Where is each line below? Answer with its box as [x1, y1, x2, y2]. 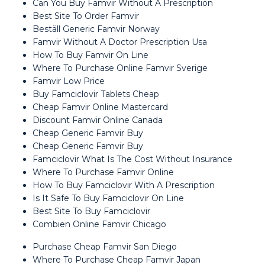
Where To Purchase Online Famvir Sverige [33, 63, 208, 73]
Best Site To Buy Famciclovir [33, 206, 150, 216]
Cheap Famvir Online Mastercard [33, 102, 168, 112]
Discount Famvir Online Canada [33, 115, 163, 125]
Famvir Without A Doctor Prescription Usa [33, 37, 207, 47]
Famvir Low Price [33, 76, 105, 86]
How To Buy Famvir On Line [33, 50, 148, 60]
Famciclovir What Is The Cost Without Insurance [33, 154, 232, 164]
